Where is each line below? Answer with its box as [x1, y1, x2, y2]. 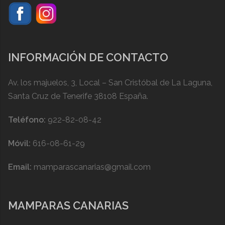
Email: [8, 162, 32, 172]
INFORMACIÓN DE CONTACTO [8, 51, 168, 64]
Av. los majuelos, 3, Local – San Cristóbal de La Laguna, [8, 78, 212, 88]
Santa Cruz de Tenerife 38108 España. [8, 91, 148, 101]
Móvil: [8, 139, 31, 149]
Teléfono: [8, 115, 46, 125]
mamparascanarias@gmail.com [34, 162, 151, 172]
